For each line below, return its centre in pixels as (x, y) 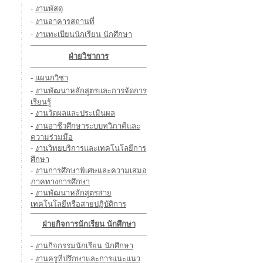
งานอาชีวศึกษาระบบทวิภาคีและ (88, 126)
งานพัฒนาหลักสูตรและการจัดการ (91, 91)
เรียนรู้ (41, 102)
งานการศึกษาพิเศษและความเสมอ (91, 171)
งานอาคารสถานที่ (65, 21)
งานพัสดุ (49, 9)
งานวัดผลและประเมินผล (75, 113)
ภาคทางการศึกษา (60, 182)
